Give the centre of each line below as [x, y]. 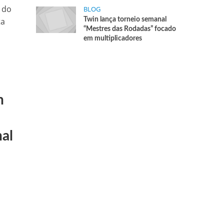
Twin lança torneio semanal [125, 19]
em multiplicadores [113, 38]
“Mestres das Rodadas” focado [130, 29]
